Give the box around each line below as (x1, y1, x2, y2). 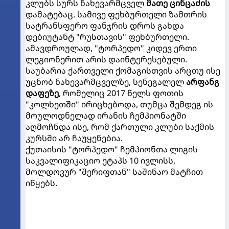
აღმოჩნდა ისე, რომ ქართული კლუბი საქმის (26, 121, 214, 132)
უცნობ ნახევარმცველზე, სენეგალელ (26, 76, 186, 87)
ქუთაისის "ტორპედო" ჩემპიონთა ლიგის (26, 143, 198, 155)
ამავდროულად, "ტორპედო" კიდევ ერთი (26, 42, 197, 54)
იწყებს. (26, 177, 57, 189)
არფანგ (186, 76, 219, 87)
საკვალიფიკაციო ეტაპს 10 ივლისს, (26, 154, 175, 166)
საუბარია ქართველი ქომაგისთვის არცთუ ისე (26, 64, 220, 76)
